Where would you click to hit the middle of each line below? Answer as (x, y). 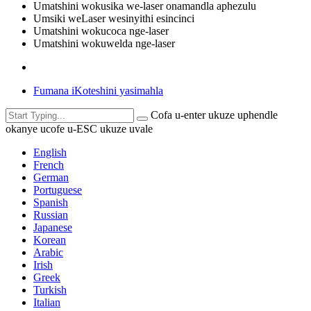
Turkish (50, 289)
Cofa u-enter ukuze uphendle (214, 115)
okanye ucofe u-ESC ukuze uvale (79, 128)
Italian (47, 302)
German (51, 177)
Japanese (53, 227)
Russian (51, 215)
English (50, 152)
